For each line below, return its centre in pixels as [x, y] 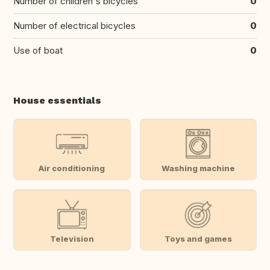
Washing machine [198, 168]
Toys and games [198, 238]
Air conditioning [72, 168]
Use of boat [38, 51]
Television [72, 238]
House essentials [57, 101]
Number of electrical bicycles [74, 26]
